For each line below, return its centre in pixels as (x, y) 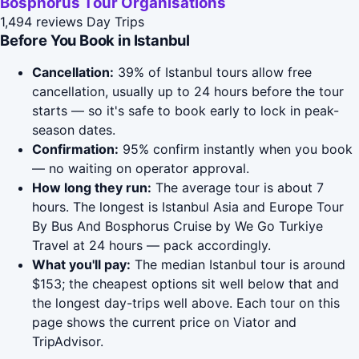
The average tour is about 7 (238, 188)
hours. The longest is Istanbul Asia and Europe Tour (188, 207)
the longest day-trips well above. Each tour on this (186, 303)
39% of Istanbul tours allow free (213, 73)
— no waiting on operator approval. (141, 169)
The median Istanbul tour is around (238, 265)
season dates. (74, 130)
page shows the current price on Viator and (164, 323)
